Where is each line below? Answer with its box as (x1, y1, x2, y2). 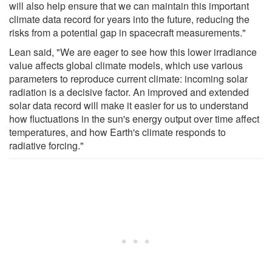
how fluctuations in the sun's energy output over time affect (9, 111, 259, 126)
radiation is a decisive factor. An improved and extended (9, 84, 249, 99)
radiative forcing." (9, 138, 84, 152)
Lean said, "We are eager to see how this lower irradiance (9, 44, 257, 59)
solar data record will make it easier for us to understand (9, 98, 248, 112)
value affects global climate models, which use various (9, 58, 243, 72)
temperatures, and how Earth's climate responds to (9, 124, 226, 139)
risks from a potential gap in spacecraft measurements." (9, 25, 246, 39)
